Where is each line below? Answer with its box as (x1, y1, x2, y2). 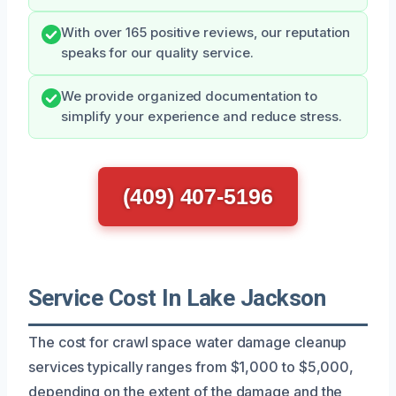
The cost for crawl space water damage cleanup (28, 332, 347, 351)
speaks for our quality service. (61, 44, 254, 61)
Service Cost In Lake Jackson (28, 284, 326, 311)
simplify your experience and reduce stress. (61, 108, 342, 125)
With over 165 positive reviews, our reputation (61, 24, 351, 41)
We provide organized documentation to (61, 88, 318, 104)
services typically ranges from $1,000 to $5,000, (28, 357, 354, 376)
